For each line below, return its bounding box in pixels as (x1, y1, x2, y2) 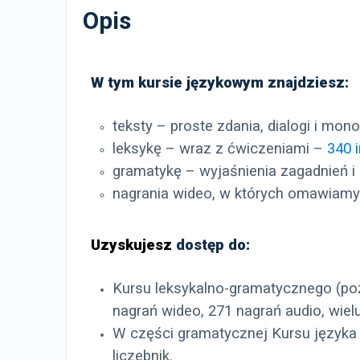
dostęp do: (176, 236, 250, 255)
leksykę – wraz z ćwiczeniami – (112, 140, 327, 158)
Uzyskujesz (91, 236, 176, 255)
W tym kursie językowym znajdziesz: (91, 74, 349, 92)
